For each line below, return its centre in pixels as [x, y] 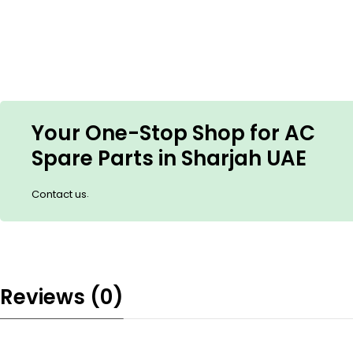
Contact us [59, 194]
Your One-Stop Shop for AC [173, 133]
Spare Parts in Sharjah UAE [169, 158]
